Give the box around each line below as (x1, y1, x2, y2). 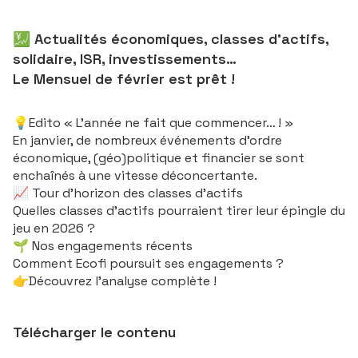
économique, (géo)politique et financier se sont (13, 149, 304, 166)
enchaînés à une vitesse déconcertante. (13, 167, 257, 184)
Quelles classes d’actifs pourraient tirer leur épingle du (13, 202, 345, 219)
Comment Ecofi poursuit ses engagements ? (13, 255, 284, 272)
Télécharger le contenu (13, 323, 176, 341)
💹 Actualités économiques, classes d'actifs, (13, 30, 328, 48)
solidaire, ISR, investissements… (13, 50, 237, 68)
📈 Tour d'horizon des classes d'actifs (13, 185, 243, 201)
